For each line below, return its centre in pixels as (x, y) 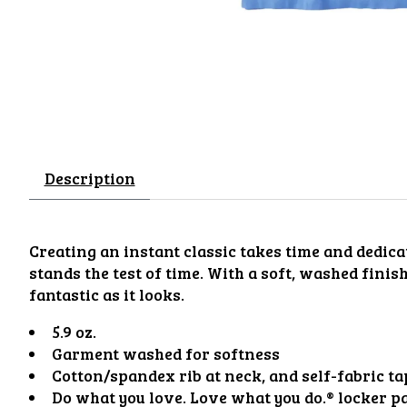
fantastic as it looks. (107, 295)
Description (89, 179)
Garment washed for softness (165, 353)
